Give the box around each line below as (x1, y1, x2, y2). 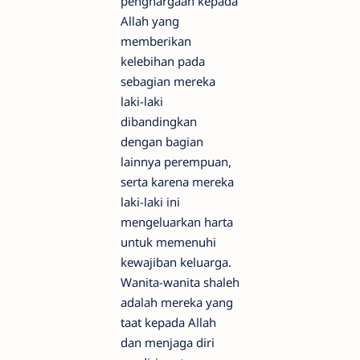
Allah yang (121, 13, 179, 30)
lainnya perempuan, (121, 153, 231, 170)
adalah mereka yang (121, 294, 233, 311)
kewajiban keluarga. (121, 254, 231, 271)
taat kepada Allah (121, 314, 216, 331)
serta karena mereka (121, 174, 234, 190)
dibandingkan (121, 113, 197, 130)
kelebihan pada (121, 53, 205, 70)
